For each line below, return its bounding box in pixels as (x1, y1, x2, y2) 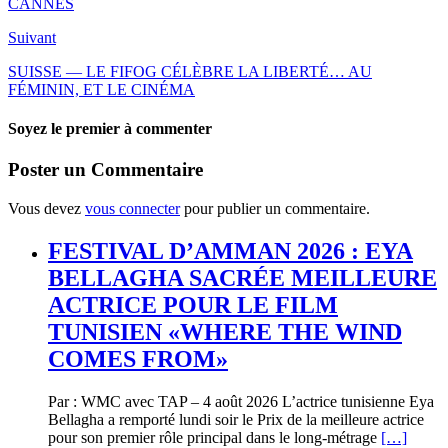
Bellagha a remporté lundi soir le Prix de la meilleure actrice (48, 410, 424, 428)
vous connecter (85, 200, 180, 218)
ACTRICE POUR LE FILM (48, 291, 338, 318)
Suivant (8, 28, 56, 46)
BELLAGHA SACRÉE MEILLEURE (48, 264, 437, 291)
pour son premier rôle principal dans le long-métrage (48, 428, 381, 446)
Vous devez (8, 200, 85, 218)
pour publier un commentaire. (180, 200, 370, 218)
